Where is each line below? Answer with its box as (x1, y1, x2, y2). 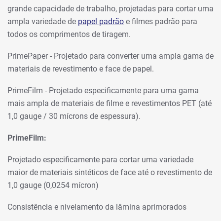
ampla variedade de (7, 16, 78, 26)
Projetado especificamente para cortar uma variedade (7, 154, 193, 164)
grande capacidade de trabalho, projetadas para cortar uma (7, 3, 214, 13)
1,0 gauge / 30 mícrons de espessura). (7, 111, 141, 121)
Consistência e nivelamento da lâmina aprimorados (7, 202, 186, 212)
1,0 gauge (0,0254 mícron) (7, 180, 99, 190)
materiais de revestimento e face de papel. (7, 64, 154, 74)
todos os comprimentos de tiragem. (7, 29, 131, 39)
